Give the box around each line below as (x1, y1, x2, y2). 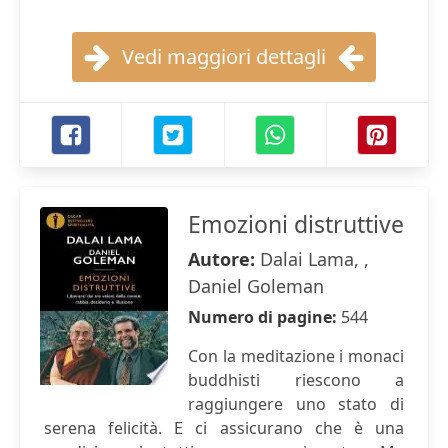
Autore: (188, 247, 260, 271)
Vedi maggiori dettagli (122, 43, 326, 70)
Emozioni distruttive (188, 208, 404, 240)
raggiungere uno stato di (188, 393, 404, 415)
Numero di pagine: (188, 306, 341, 328)
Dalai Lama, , (260, 247, 369, 271)
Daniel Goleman (188, 274, 324, 298)
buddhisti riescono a (188, 369, 404, 391)
